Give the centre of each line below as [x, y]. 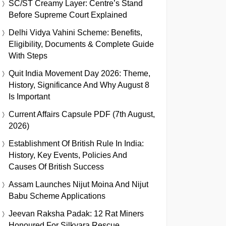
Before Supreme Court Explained [68, 15]
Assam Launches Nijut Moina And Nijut [78, 184]
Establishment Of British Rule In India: [76, 144]
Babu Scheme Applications [57, 196]
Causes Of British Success [56, 167]
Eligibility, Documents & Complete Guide [81, 44]
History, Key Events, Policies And [68, 155]
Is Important [29, 97]
